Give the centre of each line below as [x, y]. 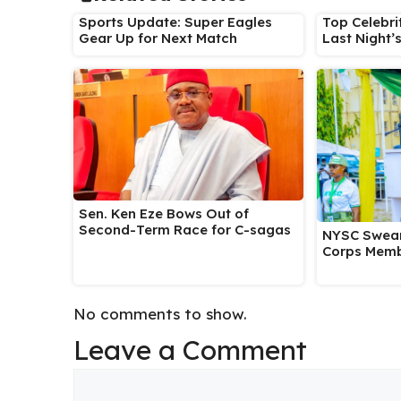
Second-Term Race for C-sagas [187, 230]
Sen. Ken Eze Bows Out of [164, 214]
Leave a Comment [190, 350]
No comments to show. [160, 314]
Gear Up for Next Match [158, 38]
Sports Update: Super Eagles [175, 22]
